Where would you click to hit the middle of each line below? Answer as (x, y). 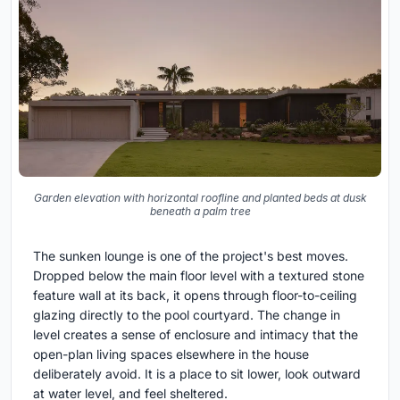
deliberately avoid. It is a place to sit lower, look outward (197, 373)
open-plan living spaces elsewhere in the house (171, 354)
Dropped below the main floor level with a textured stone (199, 275)
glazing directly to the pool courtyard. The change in (187, 314)
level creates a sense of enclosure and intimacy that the (196, 334)
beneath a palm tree (200, 211)
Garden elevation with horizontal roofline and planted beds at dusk (200, 197)
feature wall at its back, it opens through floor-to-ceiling (195, 295)
